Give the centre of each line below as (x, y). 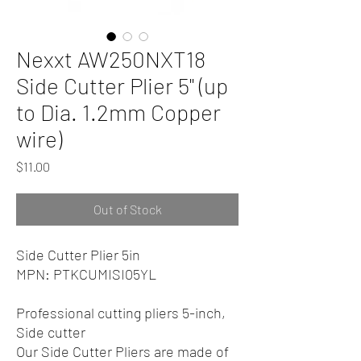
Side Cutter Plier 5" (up (122, 86)
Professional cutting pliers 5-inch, (121, 313)
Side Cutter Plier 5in (78, 255)
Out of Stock (127, 210)
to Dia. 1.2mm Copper (118, 112)
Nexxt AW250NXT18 (111, 59)
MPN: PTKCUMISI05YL (86, 274)
